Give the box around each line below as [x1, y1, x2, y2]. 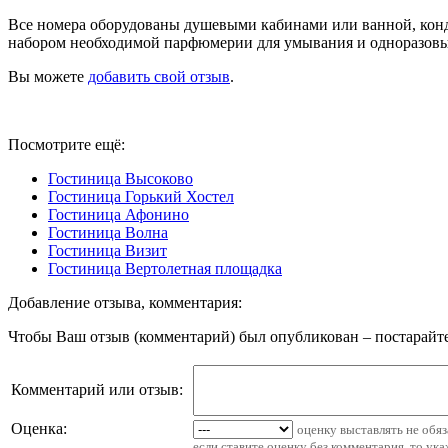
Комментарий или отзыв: [11, 380, 183, 398]
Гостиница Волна [48, 223, 168, 241]
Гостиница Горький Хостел [48, 187, 234, 205]
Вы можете [8, 67, 88, 85]
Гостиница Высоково [48, 169, 193, 187]
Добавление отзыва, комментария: [8, 293, 242, 311]
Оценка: [11, 419, 67, 437]
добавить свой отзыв [88, 67, 230, 85]
